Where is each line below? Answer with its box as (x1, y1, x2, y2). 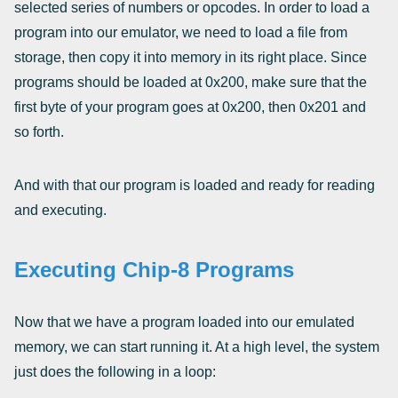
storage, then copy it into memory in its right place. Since (14, 50, 367, 65)
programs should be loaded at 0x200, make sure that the (14, 75, 367, 90)
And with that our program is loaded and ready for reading (14, 178, 375, 193)
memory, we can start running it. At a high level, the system (14, 339, 379, 354)
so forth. (14, 124, 64, 139)
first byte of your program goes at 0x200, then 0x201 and (14, 99, 366, 115)
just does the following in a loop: (14, 364, 216, 379)
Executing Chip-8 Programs (14, 258, 294, 282)
